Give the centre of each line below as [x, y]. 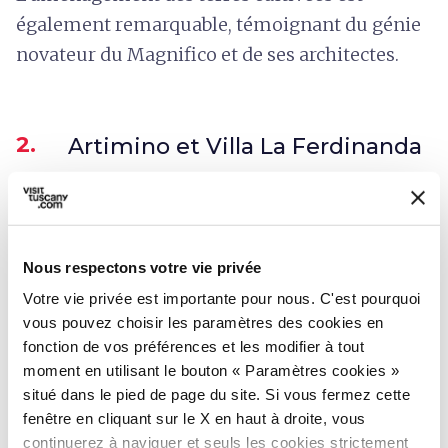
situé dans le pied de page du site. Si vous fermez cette [216, 394]
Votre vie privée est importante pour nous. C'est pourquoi [222, 298]
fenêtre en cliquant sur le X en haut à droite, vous [194, 418]
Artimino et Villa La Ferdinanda [245, 146]
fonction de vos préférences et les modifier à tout [193, 346]
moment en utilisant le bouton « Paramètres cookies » [211, 370]
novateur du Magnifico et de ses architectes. [207, 54]
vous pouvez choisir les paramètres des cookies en [203, 322]
